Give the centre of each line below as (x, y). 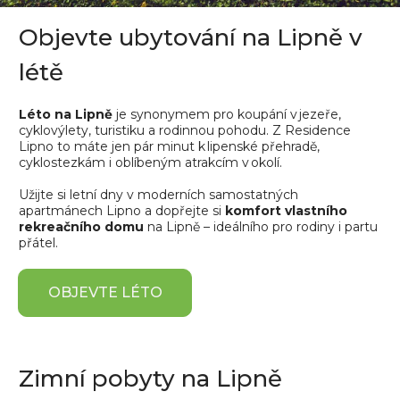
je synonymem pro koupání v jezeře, (229, 115)
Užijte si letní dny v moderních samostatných (158, 195)
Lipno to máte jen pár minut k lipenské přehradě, (169, 147)
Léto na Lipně (67, 115)
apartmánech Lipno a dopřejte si (122, 211)
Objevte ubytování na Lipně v (191, 38)
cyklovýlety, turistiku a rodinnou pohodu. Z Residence (185, 131)
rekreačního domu (83, 227)
